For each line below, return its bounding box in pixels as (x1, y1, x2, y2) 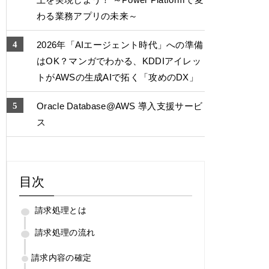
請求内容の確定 (31, 253, 92, 263)
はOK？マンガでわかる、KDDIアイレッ (37, 56, 201, 67)
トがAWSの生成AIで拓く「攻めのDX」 (37, 72, 199, 83)
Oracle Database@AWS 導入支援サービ (37, 101, 203, 112)
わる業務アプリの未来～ (37, 11, 138, 22)
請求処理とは (35, 205, 86, 216)
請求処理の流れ (35, 228, 95, 238)
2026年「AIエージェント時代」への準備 (37, 40, 204, 50)
